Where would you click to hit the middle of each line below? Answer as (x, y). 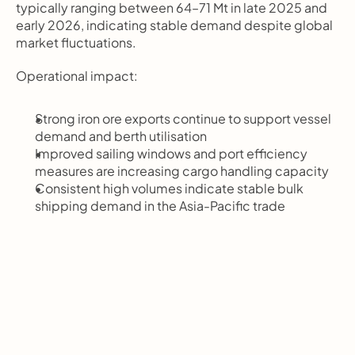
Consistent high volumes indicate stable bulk (169, 188)
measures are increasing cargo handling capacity (182, 171)
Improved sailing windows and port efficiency (171, 153)
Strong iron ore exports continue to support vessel (183, 118)
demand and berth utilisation (121, 136)
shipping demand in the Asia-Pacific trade (160, 206)
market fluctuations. (76, 42)
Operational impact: (77, 76)
